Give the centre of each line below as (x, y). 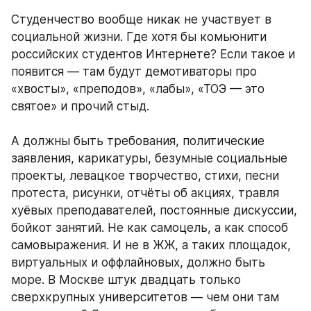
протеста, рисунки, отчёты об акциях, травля (145, 193)
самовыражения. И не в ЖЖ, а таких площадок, (151, 245)
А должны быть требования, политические (138, 141)
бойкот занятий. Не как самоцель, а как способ (150, 228)
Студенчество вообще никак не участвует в (141, 20)
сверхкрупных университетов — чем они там (145, 297)
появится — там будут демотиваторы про (134, 72)
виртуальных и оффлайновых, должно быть (138, 263)
